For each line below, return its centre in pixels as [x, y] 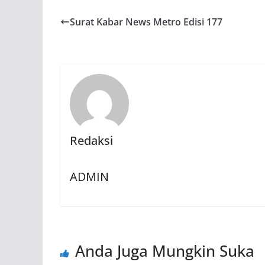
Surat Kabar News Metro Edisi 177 [146, 22]
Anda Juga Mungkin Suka [165, 251]
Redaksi [91, 140]
